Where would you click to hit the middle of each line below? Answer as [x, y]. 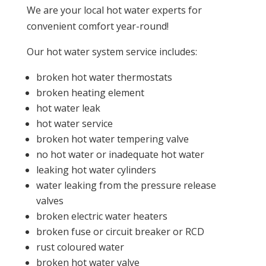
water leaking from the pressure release [126, 186]
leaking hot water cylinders [96, 170]
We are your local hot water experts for [114, 10]
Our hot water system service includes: [112, 52]
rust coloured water [80, 247]
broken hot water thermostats [104, 77]
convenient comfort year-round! [97, 26]
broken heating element [90, 93]
